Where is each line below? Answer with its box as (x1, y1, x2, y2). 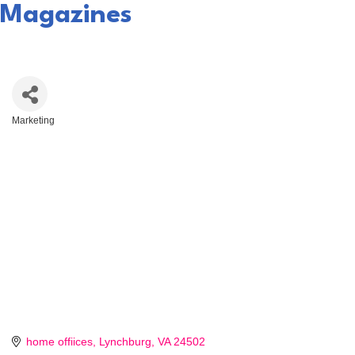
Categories (11, 127, 70, 138)
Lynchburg (98, 334, 151, 348)
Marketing (12, 115, 55, 127)
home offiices (25, 334, 93, 348)
